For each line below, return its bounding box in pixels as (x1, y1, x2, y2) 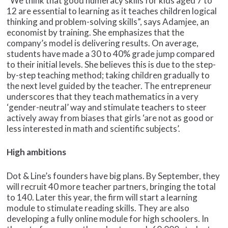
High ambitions (7, 147, 114, 158)
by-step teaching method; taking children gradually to (7, 69, 210, 80)
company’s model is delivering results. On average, (7, 37, 199, 48)
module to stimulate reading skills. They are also (7, 202, 190, 213)
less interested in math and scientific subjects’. (7, 123, 181, 134)
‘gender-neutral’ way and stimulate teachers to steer (7, 101, 207, 112)
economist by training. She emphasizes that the (7, 26, 185, 38)
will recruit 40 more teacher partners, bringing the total (7, 181, 216, 192)
